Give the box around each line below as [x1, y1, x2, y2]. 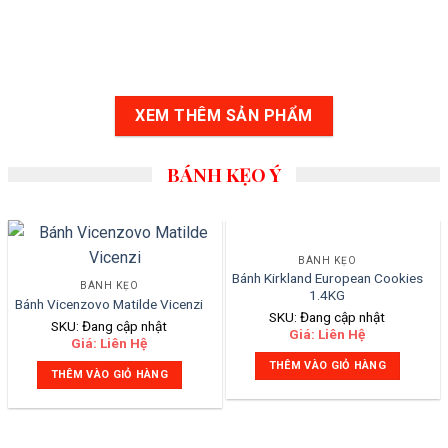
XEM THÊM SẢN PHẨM [135, 106, 313, 126]
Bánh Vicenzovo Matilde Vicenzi [15, 295, 204, 312]
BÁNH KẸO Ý [167, 161, 281, 188]
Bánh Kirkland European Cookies [231, 269, 423, 286]
